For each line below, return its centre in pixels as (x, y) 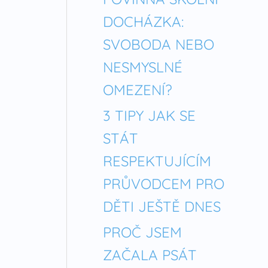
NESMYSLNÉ (143, 67)
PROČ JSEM (142, 232)
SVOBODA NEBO (159, 45)
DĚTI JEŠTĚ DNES (162, 206)
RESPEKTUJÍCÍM (157, 161)
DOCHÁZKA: (143, 22)
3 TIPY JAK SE (149, 115)
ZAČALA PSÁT (150, 255)
